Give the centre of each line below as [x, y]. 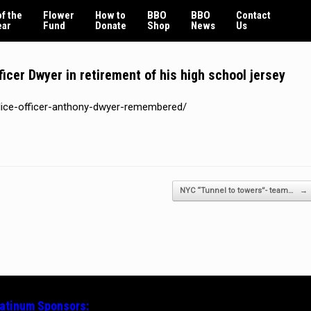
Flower [59, 15]
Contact [253, 15]
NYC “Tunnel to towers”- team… [237, 190]
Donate [111, 26]
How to [110, 15]
